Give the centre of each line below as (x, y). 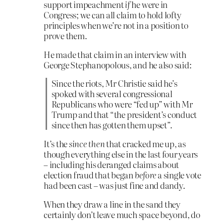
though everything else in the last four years (121, 154)
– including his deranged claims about (111, 165)
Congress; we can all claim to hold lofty (112, 14)
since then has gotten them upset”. (112, 125)
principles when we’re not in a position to (116, 25)
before (145, 175)
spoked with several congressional (112, 94)
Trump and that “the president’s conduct (124, 114)
